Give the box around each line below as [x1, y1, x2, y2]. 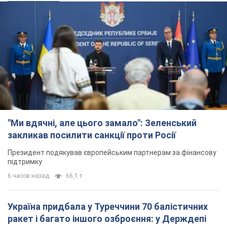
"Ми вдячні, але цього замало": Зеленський [8, 117, 197, 128]
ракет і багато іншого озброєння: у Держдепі [8, 213, 206, 224]
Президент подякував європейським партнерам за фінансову [8, 148, 216, 157]
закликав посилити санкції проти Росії [8, 129, 176, 140]
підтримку [8, 157, 42, 166]
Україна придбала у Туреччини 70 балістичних [8, 201, 208, 212]
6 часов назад [8, 172, 49, 179]
